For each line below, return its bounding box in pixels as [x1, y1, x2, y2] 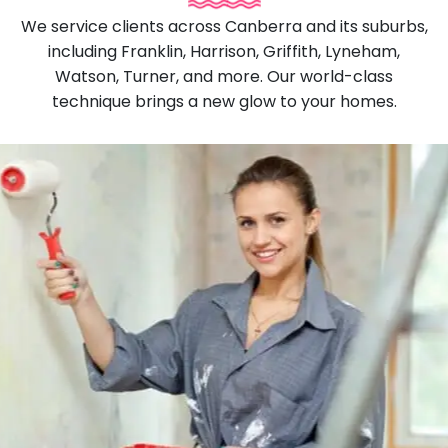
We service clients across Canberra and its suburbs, [20, 15, 428, 39]
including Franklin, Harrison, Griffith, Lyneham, [48, 40, 400, 64]
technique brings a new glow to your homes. [51, 90, 397, 114]
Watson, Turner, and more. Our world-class [55, 65, 393, 89]
